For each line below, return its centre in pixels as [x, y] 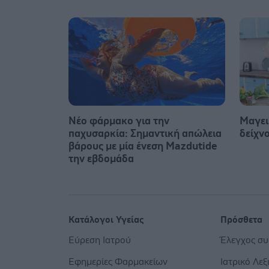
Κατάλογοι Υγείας [106, 219]
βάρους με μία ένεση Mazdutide [143, 146]
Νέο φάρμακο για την [119, 121]
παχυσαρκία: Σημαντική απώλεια [145, 134]
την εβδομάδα [101, 159]
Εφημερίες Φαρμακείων [118, 261]
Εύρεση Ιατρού [100, 240]
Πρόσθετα [242, 219]
